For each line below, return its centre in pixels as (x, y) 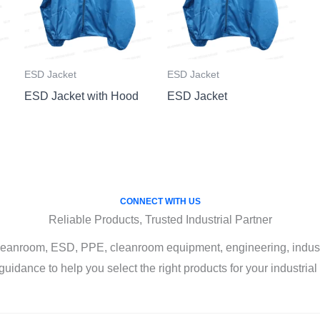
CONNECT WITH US (160, 201)
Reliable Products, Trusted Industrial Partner (160, 219)
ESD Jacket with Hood (81, 96)
